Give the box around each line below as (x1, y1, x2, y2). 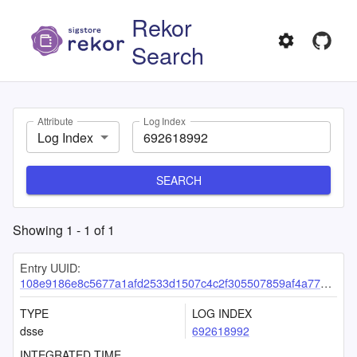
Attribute (37, 114, 73, 128)
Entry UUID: (20, 259, 80, 276)
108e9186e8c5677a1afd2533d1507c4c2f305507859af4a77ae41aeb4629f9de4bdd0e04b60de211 (20, 274, 320, 291)
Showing (13, 221, 66, 239)
